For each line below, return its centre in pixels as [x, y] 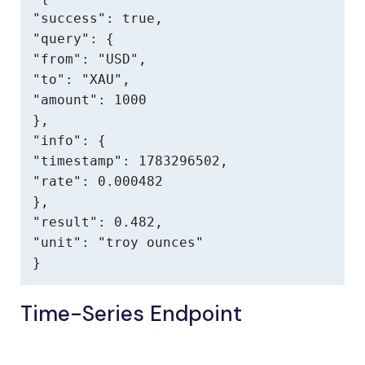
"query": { [73, 39]
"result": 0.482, [98, 222]
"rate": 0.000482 [98, 181]
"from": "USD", [90, 59]
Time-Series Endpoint [131, 314]
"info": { [69, 141]
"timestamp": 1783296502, [130, 161]
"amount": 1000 [90, 100]
